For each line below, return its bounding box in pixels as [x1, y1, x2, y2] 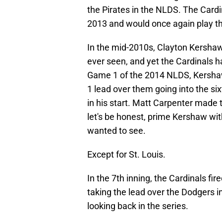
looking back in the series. [87, 201, 188, 212]
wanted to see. [87, 125, 146, 136]
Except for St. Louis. [87, 149, 166, 160]
